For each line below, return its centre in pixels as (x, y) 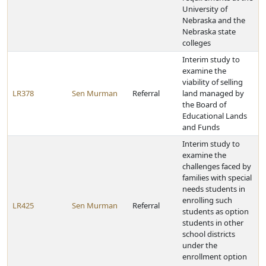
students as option (216, 211)
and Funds (201, 127)
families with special (217, 178)
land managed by (213, 93)
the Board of (204, 104)
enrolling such (207, 200)
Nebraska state (209, 31)
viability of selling (213, 82)
